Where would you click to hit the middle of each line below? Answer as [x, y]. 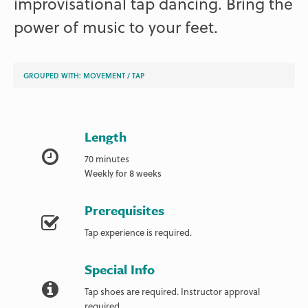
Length [106, 136]
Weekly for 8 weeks [123, 173]
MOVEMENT [104, 75]
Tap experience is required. [139, 232]
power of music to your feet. [116, 27]
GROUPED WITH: [54, 75]
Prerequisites [125, 210]
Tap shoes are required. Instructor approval [173, 291]
